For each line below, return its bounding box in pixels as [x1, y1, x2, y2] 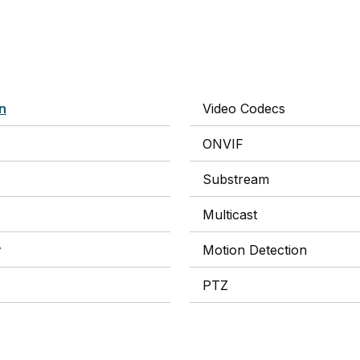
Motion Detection [202, 242, 307, 258]
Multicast [202, 207, 257, 223]
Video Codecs [202, 100, 285, 117]
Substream [202, 171, 269, 187]
